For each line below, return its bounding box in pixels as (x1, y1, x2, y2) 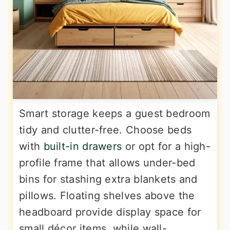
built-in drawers (43, 140, 122, 152)
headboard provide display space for (19, 205, 201, 218)
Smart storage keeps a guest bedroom (19, 107, 210, 120)
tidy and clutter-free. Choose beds (19, 123, 192, 136)
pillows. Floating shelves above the (19, 189, 195, 202)
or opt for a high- (122, 140, 211, 152)
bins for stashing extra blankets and (19, 172, 198, 185)
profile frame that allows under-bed (19, 156, 196, 169)
